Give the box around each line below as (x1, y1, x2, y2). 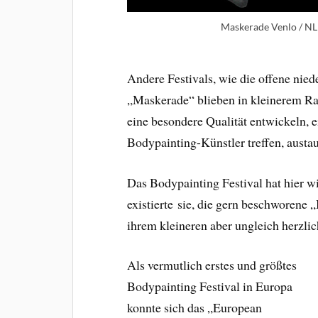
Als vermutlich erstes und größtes (127, 256, 297, 274)
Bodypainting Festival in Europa (127, 278, 293, 295)
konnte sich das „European (127, 299, 263, 317)
